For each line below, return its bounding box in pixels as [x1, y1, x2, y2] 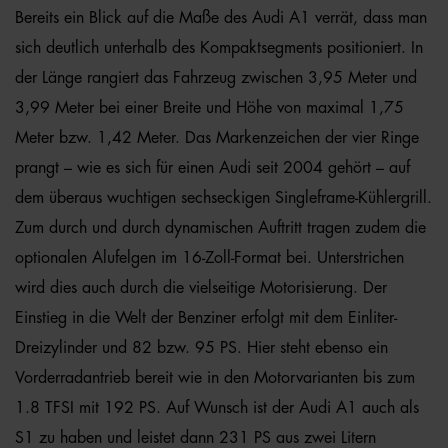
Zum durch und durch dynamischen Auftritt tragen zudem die [15, 220, 426, 236]
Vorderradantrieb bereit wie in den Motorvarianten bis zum [15, 370, 415, 386]
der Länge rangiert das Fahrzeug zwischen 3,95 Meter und [15, 70, 417, 86]
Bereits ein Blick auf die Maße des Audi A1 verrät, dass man [15, 10, 427, 26]
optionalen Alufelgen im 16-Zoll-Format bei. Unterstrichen [15, 250, 404, 266]
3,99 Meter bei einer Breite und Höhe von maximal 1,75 [15, 100, 404, 116]
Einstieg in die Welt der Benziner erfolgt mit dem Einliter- [15, 310, 397, 326]
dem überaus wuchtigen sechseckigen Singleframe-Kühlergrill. [15, 190, 432, 206]
